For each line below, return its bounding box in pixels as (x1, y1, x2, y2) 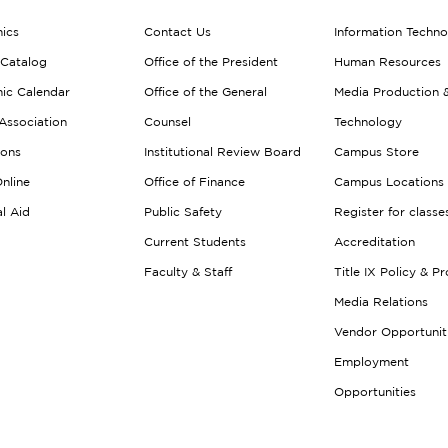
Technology (334, 115, 402, 128)
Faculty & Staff (144, 265, 232, 278)
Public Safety (144, 205, 222, 218)
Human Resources (334, 55, 441, 68)
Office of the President (144, 55, 278, 68)
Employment (334, 355, 409, 368)
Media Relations (334, 295, 428, 308)
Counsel (144, 115, 191, 128)
